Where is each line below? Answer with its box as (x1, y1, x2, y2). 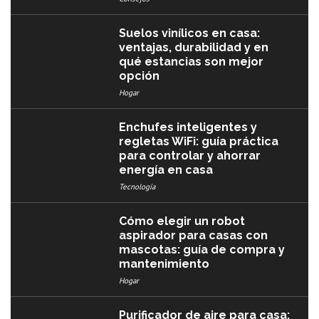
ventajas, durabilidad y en (119, 41, 269, 55)
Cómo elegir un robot (119, 214, 246, 229)
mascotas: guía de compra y (119, 243, 286, 257)
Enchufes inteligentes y (119, 120, 258, 135)
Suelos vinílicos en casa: (119, 26, 261, 41)
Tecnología (119, 182, 156, 192)
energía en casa (119, 163, 214, 177)
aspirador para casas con (119, 229, 268, 243)
